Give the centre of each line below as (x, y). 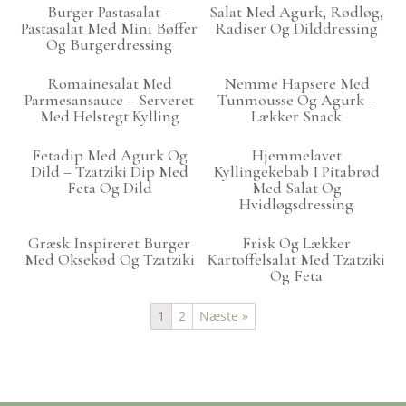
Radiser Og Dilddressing (297, 29)
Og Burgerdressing (110, 45)
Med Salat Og (296, 188)
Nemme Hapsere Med (296, 84)
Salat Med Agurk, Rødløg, (297, 12)
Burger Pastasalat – (109, 12)
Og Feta (297, 276)
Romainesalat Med (109, 84)
